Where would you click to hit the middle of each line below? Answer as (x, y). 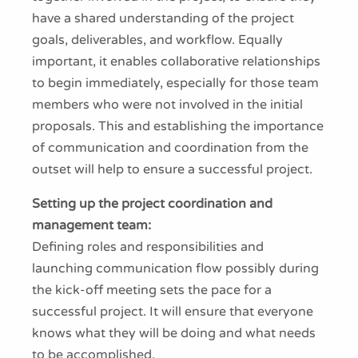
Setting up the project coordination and (152, 204)
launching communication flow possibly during (175, 268)
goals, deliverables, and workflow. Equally (157, 40)
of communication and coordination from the (170, 148)
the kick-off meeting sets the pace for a (152, 290)
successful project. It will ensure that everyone (173, 312)
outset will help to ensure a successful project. (172, 169)
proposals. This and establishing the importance (178, 126)
